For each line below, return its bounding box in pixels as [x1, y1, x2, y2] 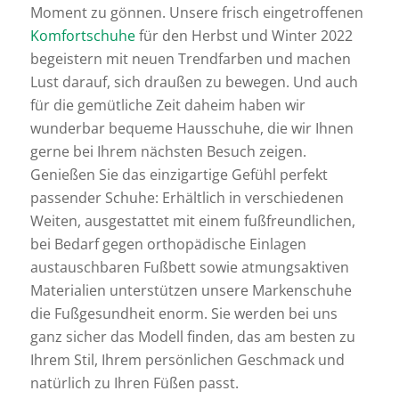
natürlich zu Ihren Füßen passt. [29, 372, 239, 393]
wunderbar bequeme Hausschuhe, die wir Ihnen [29, 118, 354, 138]
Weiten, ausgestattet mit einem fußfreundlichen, [29, 210, 355, 231]
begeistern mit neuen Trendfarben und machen [29, 48, 351, 69]
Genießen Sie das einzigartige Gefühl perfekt [29, 164, 328, 184]
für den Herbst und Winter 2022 [134, 25, 353, 45]
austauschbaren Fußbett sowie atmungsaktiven [29, 256, 349, 277]
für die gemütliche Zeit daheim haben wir [29, 94, 305, 115]
